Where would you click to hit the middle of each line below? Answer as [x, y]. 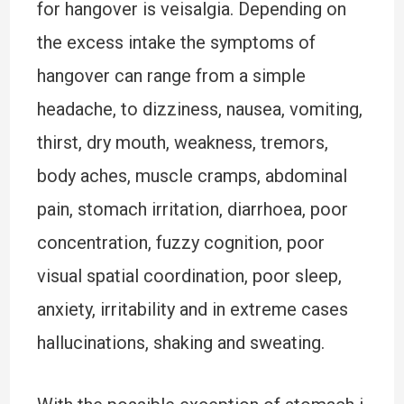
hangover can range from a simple [171, 76]
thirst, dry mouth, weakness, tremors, [182, 142]
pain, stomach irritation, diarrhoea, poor [192, 209]
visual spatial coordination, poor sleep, [189, 276]
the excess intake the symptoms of [176, 42]
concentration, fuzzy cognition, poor [180, 243]
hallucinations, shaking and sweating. [180, 343]
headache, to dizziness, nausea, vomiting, [199, 109]
